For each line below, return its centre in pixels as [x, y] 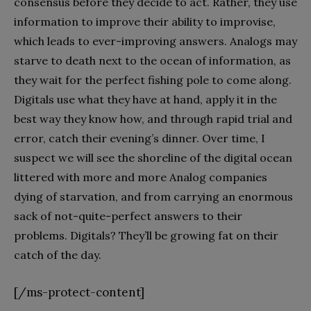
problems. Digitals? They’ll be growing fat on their [146, 236]
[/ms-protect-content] [79, 293]
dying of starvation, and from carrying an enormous [153, 197]
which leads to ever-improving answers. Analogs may [155, 41]
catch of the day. [58, 255]
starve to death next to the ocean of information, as [152, 61]
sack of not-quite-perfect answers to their [128, 216]
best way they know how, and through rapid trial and [153, 119]
